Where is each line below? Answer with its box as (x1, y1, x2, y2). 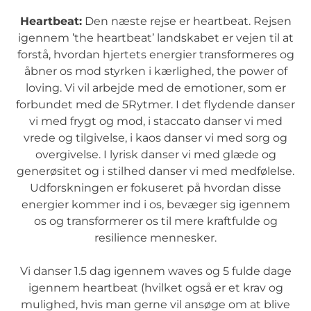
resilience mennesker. (94, 230, 217, 244)
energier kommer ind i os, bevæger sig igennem (21, 197, 290, 211)
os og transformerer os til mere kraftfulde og (33, 214, 278, 228)
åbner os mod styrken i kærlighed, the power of (24, 64, 287, 78)
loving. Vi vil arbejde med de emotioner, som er (25, 81, 286, 94)
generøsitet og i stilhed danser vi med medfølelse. (17, 164, 294, 178)
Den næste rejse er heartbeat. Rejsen (81, 14, 292, 28)
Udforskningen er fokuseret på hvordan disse (30, 180, 281, 194)
